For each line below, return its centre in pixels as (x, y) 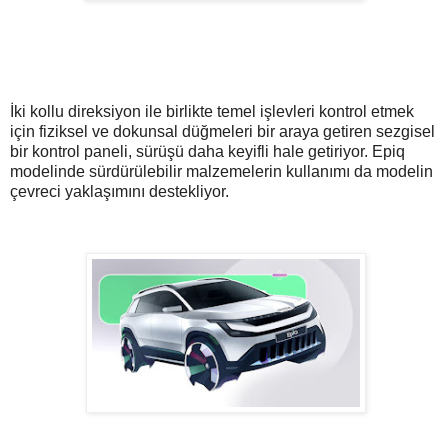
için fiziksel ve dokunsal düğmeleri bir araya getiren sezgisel (222, 131)
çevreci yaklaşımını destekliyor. (121, 191)
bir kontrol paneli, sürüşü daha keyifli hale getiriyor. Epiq (207, 151)
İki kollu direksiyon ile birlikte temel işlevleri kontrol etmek (212, 111)
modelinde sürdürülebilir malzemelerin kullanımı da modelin (221, 171)
